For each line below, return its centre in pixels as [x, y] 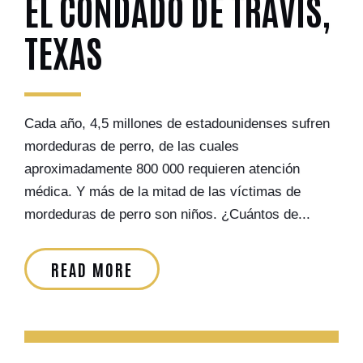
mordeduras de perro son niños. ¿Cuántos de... [167, 214]
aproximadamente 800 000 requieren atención [162, 169]
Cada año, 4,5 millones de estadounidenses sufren [177, 124]
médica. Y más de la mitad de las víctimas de [162, 192]
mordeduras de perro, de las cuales [132, 146]
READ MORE [92, 269]
